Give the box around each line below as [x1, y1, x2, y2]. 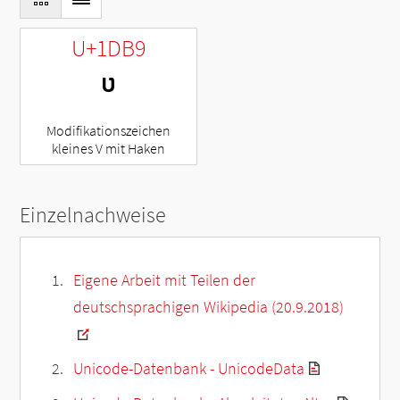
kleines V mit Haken [52, 138, 166, 157]
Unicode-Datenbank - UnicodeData [72, 357, 304, 379]
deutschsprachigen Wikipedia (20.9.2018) [72, 296, 344, 317]
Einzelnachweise [20, 200, 167, 229]
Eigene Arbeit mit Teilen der [72, 269, 255, 290]
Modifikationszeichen [46, 121, 171, 139]
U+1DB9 [71, 32, 146, 62]
